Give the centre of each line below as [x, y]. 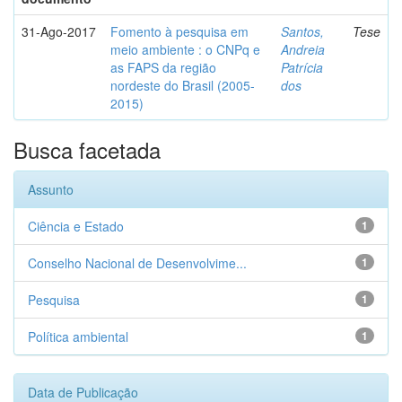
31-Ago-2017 [59, 31]
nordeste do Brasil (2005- [183, 85]
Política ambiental [78, 336]
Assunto [51, 189]
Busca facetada [87, 149]
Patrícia [302, 67]
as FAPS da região [163, 67]
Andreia [303, 49]
